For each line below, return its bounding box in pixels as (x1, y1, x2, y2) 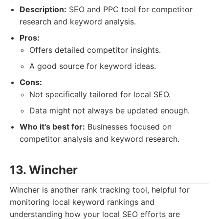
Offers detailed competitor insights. (29, 45, 161, 55)
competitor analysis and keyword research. (20, 134, 179, 144)
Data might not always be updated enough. (29, 106, 190, 115)
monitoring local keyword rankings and (10, 197, 154, 207)
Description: (20, 4, 66, 14)
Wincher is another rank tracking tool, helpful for (10, 185, 190, 195)
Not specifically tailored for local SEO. (29, 89, 171, 99)
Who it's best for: (20, 122, 85, 131)
